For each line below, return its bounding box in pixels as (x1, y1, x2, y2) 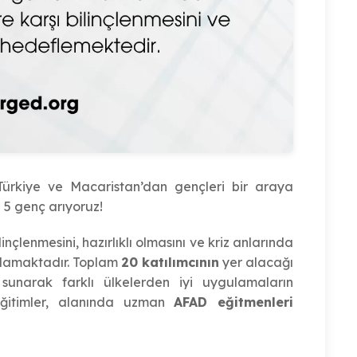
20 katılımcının (120, 254, 220, 271)
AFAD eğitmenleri (174, 294, 294, 311)
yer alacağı (219, 254, 294, 271)
